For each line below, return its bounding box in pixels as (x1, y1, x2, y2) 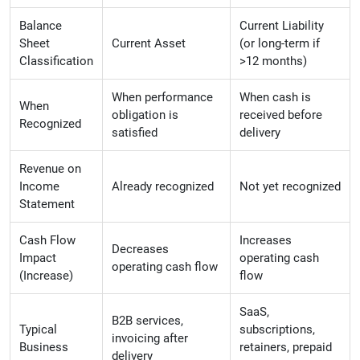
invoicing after (112, 331, 188, 346)
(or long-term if (239, 36, 320, 51)
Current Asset (112, 36, 186, 51)
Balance (19, 18, 62, 34)
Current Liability (239, 18, 324, 34)
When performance (112, 90, 213, 105)
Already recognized (112, 179, 214, 194)
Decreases (112, 242, 169, 257)
